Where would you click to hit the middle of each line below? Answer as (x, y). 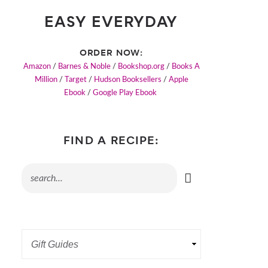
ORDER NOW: (111, 54)
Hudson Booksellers (127, 80)
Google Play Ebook (126, 93)
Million (46, 80)
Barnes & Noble (84, 67)
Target (75, 80)
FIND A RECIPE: (111, 142)
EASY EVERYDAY (111, 24)
